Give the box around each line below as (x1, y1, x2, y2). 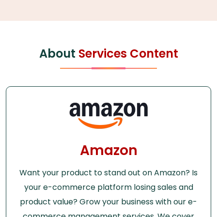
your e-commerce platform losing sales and (24, 181, 193, 193)
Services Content (78, 45, 178, 62)
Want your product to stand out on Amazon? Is (19, 167, 198, 178)
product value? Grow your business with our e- (20, 196, 197, 207)
